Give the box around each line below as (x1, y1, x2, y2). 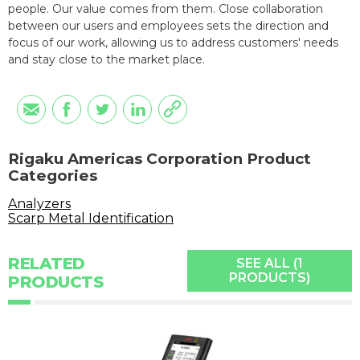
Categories (8, 166, 97, 186)
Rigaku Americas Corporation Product (8, 149, 311, 169)
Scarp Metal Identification (8, 211, 174, 227)
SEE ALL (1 (235, 256, 303, 272)
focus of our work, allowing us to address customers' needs (8, 35, 338, 51)
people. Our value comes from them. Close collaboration (8, 2, 323, 17)
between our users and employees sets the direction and (8, 18, 329, 34)
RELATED (8, 254, 85, 274)
